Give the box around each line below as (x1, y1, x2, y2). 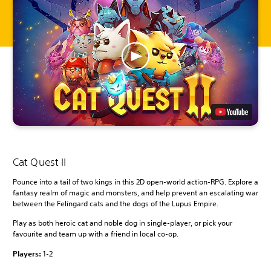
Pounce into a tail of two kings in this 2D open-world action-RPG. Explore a (13, 176, 258, 187)
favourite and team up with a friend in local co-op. (13, 228, 178, 239)
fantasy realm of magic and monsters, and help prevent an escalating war (13, 187, 258, 198)
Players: (13, 248, 43, 258)
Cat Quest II (13, 155, 67, 168)
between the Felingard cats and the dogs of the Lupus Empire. (13, 198, 218, 209)
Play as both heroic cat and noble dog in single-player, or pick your (13, 217, 232, 228)
